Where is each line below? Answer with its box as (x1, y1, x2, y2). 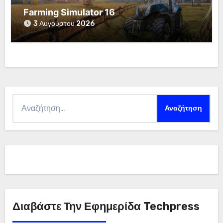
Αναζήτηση (11, 95, 51, 105)
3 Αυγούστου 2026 (33, 19, 95, 28)
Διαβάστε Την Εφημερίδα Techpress (12, 199, 200, 213)
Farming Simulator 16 (23, 7, 115, 18)
